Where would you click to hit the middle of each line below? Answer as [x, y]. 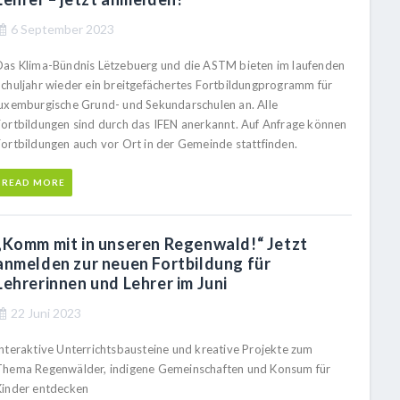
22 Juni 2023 [46, 313]
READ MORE [33, 182]
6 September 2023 [62, 29]
